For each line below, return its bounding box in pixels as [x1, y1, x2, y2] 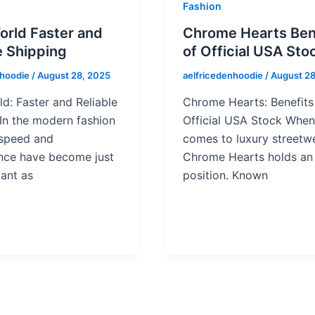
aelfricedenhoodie [183, 70, 265, 82]
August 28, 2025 [37, 70, 110, 82]
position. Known [183, 167, 268, 182]
